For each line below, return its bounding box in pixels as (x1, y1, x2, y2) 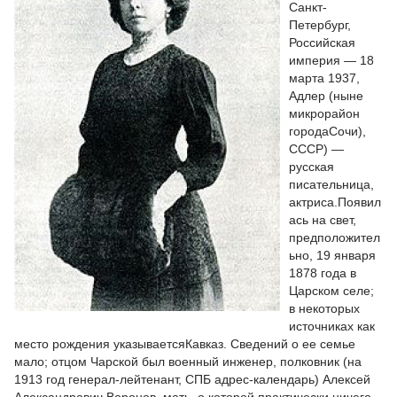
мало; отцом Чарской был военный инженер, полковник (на (14, 354, 362, 369)
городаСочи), (289, 124, 366, 138)
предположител (289, 230, 380, 245)
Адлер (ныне (289, 89, 363, 103)
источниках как (289, 319, 375, 333)
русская (289, 160, 334, 174)
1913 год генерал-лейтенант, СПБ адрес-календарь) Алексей (14, 372, 370, 386)
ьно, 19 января (289, 248, 376, 262)
